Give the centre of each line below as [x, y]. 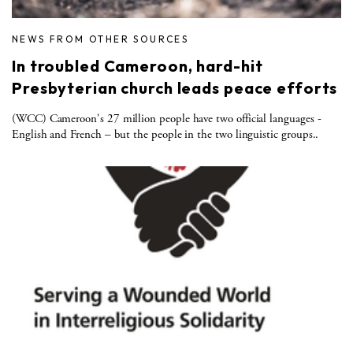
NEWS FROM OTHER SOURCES [100, 39]
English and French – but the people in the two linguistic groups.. [165, 134]
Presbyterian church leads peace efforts [175, 87]
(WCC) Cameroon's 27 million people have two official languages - [167, 118]
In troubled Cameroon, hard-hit [137, 65]
